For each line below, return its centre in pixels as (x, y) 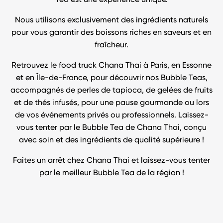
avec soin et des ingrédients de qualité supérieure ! (111, 141)
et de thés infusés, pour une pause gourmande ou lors (111, 103)
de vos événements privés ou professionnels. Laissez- (111, 116)
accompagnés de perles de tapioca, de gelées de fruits (111, 91)
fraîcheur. (111, 46)
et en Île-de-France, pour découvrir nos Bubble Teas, (111, 78)
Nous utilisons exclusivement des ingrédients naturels (111, 21)
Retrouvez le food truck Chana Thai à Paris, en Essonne (111, 66)
